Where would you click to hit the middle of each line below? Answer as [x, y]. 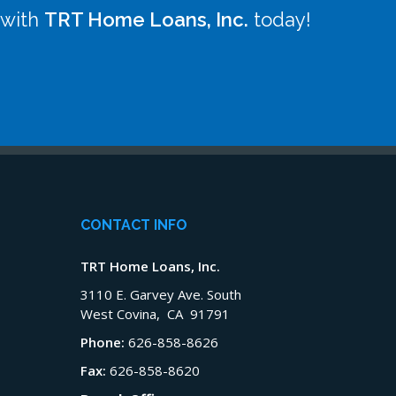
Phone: [104, 342]
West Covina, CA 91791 [155, 314]
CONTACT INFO [134, 225]
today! [280, 19]
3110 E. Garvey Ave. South [161, 294]
